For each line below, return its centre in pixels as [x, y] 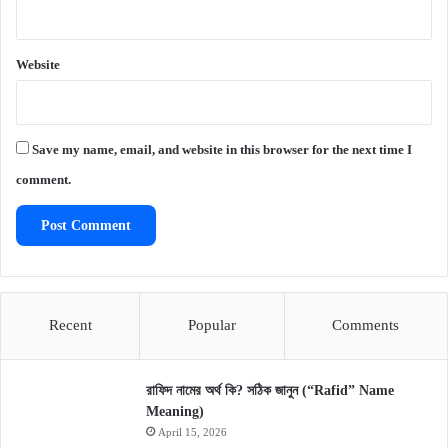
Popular [211, 325]
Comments [366, 325]
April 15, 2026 [192, 432]
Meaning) [175, 412]
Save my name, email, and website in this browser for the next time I [222, 150]
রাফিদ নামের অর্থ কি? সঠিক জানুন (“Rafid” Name [270, 391]
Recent [70, 325]
